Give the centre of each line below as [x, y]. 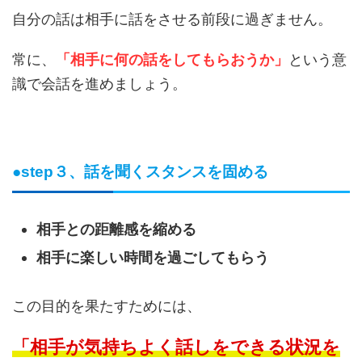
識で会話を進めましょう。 [99, 84]
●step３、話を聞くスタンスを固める [140, 172]
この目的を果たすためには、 [107, 306]
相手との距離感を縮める [116, 229]
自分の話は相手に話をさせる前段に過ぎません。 [172, 19]
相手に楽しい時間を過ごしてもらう [153, 258]
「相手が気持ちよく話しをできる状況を [176, 347]
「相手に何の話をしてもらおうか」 [172, 60]
